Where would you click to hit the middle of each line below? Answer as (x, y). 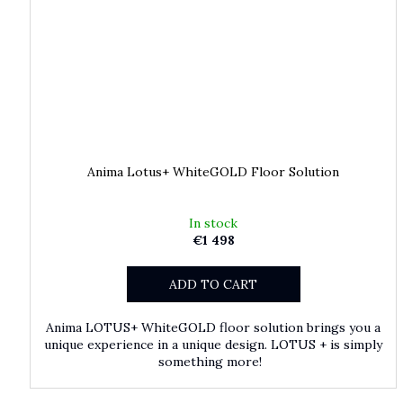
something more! (213, 361)
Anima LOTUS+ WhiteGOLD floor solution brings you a (214, 327)
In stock (214, 223)
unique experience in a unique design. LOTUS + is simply (214, 344)
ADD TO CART (214, 284)
